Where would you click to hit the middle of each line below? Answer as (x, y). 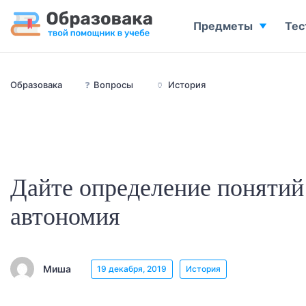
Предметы (223, 26)
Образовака (36, 85)
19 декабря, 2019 (132, 268)
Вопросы (113, 85)
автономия (65, 217)
